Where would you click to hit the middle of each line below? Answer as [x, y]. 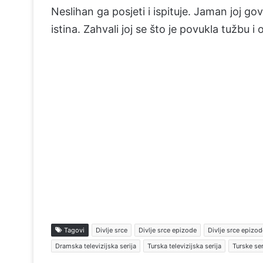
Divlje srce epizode [168, 230]
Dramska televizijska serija [96, 246]
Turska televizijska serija [184, 246]
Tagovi [73, 230]
